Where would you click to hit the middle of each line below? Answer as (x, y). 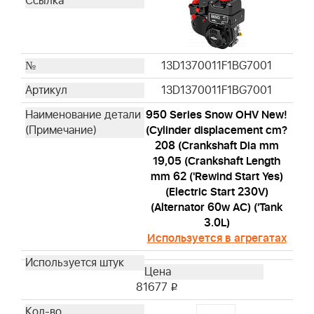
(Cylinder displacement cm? (217, 131)
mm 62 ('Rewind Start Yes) (217, 177)
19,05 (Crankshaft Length (217, 162)
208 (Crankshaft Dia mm (217, 146)
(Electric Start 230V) (217, 192)
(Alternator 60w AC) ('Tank (217, 208)
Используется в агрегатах (217, 239)
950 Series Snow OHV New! (217, 115)
